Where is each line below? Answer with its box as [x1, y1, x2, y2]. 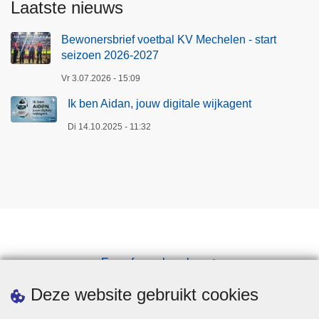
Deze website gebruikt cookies [31, 285, 258, 304]
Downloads [130, 278, 189, 291]
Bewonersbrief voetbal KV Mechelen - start [61, 33, 276, 46]
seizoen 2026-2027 [61, 48, 159, 61]
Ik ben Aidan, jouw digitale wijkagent [68, 97, 251, 110]
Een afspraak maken [101, 256, 206, 268]
